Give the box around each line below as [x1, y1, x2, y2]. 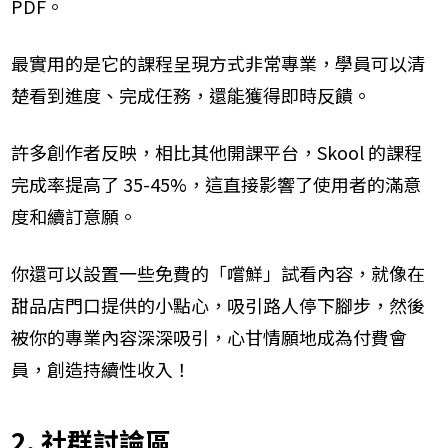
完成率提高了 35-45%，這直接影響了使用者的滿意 [11, 171, 421, 198]
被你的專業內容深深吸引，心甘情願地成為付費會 [11, 324, 407, 351]
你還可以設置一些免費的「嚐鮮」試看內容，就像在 [11, 260, 425, 287]
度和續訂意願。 [11, 203, 137, 230]
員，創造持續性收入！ [11, 356, 191, 383]
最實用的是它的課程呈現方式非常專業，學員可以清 [11, 50, 425, 77]
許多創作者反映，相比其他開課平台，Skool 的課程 [11, 139, 422, 166]
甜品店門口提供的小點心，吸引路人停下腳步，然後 [11, 292, 425, 319]
